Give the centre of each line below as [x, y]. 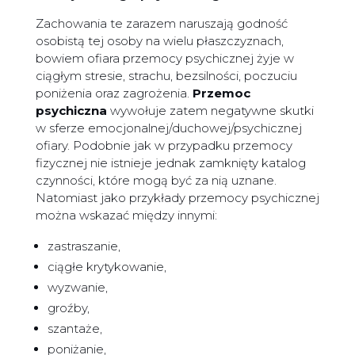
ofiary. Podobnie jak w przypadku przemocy [164, 146]
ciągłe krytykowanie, [107, 267]
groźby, [68, 308]
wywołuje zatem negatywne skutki [210, 111]
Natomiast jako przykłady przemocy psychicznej [177, 198]
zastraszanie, [84, 246]
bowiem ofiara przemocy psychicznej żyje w [164, 59]
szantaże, [74, 329]
